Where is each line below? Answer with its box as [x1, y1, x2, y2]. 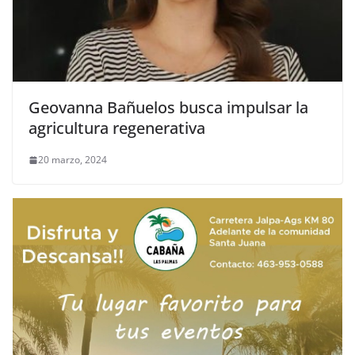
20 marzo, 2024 [38, 153, 107, 167]
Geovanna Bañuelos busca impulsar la [29, 97, 308, 119]
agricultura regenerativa [29, 117, 205, 139]
